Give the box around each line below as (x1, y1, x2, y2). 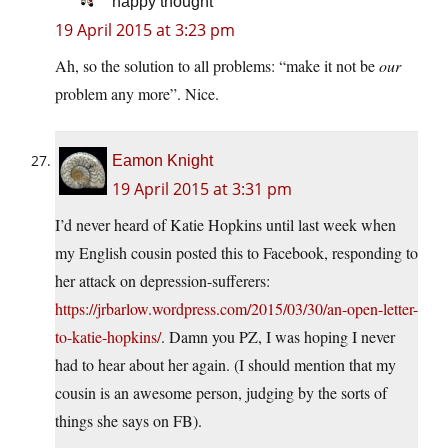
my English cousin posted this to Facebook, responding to (55, 242, 418, 264)
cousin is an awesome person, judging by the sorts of (55, 382, 387, 404)
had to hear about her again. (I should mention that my (55, 354, 396, 376)
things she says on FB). (55, 410, 202, 432)
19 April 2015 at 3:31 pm (112, 178, 292, 201)
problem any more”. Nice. (55, 83, 219, 105)
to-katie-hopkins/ (55, 326, 161, 348)
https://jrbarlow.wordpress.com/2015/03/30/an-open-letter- (55, 298, 418, 320)
